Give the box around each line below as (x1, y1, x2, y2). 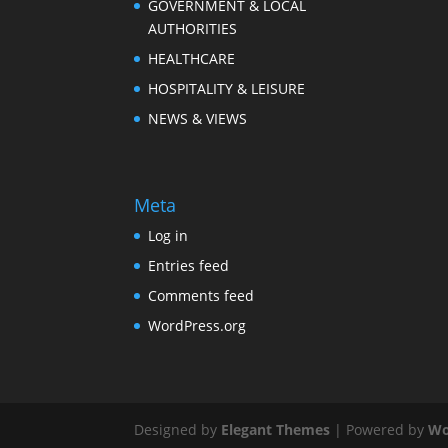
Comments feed (148, 286, 255, 306)
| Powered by (330, 420, 429, 440)
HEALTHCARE (148, 49, 236, 69)
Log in (148, 226, 189, 246)
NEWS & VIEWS (148, 109, 248, 129)
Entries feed (148, 256, 230, 276)
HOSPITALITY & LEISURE (148, 79, 306, 99)
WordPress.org (148, 316, 247, 336)
